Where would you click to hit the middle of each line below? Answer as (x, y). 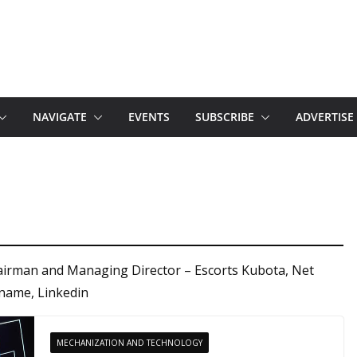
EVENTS (149, 117)
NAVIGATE (60, 117)
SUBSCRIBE (225, 117)
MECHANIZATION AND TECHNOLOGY (129, 343)
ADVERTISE (325, 117)
